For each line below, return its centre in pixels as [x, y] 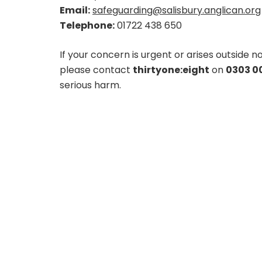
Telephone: [87, 26]
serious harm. [90, 85]
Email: [75, 11]
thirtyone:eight [171, 70]
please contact [96, 70]
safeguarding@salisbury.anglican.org [177, 11]
